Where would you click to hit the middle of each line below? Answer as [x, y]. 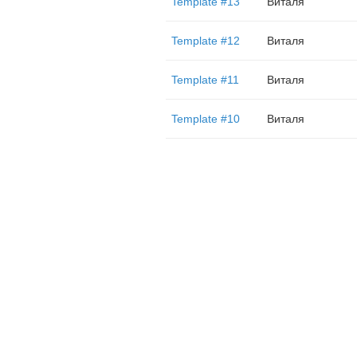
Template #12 [205, 41]
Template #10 [205, 119]
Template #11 [205, 80]
